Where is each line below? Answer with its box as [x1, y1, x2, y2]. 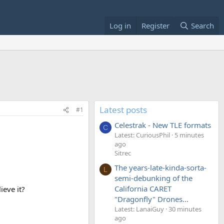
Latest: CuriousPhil [114, 130, 170, 140]
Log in [109, 20, 131, 30]
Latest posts [99, 104, 147, 115]
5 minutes [174, 130, 204, 140]
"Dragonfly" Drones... [114, 193, 188, 204]
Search [191, 20, 214, 30]
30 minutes [168, 204, 201, 213]
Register [141, 20, 169, 30]
